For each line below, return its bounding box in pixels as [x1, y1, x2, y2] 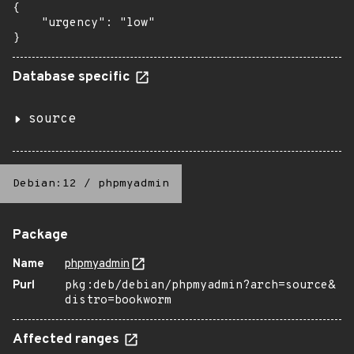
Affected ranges [13, 331, 122, 348]
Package [13, 227, 68, 244]
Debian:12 [13, 177, 77, 190]
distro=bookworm [65, 293, 171, 308]
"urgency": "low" [13, 16, 155, 31]
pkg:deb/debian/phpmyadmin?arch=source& [65, 278, 335, 293]
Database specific [13, 69, 134, 86]
